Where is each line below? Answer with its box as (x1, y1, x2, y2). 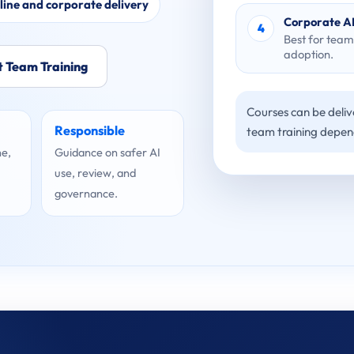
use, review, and (54, 165, 136, 180)
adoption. (284, 47, 334, 62)
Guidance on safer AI (54, 145, 160, 160)
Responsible (54, 122, 125, 138)
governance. (54, 186, 118, 201)
